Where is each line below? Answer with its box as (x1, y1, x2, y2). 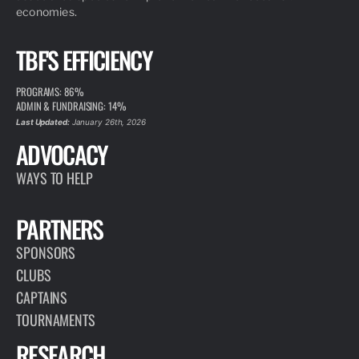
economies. (16, 5, 77, 19)
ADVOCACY (16, 136, 108, 173)
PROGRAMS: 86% (16, 83, 84, 100)
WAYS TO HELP (16, 167, 93, 189)
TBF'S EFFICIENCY (16, 42, 152, 79)
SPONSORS (16, 242, 76, 264)
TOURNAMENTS (16, 309, 95, 331)
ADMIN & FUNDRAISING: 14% (16, 98, 127, 115)
